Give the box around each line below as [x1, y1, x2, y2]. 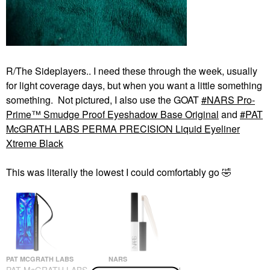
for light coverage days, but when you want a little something [6, 78, 262, 92]
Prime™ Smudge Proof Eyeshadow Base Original [6, 107, 219, 121]
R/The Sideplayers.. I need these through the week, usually [6, 63, 257, 78]
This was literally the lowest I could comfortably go [6, 165, 222, 179]
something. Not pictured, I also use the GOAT [6, 92, 201, 107]
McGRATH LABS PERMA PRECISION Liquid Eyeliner [6, 121, 240, 136]
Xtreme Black [6, 136, 63, 150]
